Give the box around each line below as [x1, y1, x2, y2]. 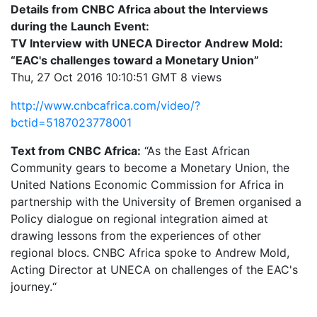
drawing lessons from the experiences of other [11, 229, 261, 243]
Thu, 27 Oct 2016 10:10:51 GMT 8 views [11, 70, 221, 84]
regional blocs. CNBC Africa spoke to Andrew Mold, [11, 246, 289, 260]
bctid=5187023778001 [11, 115, 132, 129]
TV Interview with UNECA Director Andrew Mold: [11, 36, 283, 50]
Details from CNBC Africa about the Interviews [11, 2, 268, 16]
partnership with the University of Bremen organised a [11, 195, 301, 209]
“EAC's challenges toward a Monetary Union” [11, 53, 259, 67]
